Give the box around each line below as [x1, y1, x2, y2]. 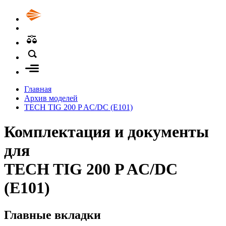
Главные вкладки [4, 208, 101, 221]
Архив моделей [24, 94, 78, 102]
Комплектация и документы [4, 123, 209, 141]
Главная [24, 85, 51, 93]
